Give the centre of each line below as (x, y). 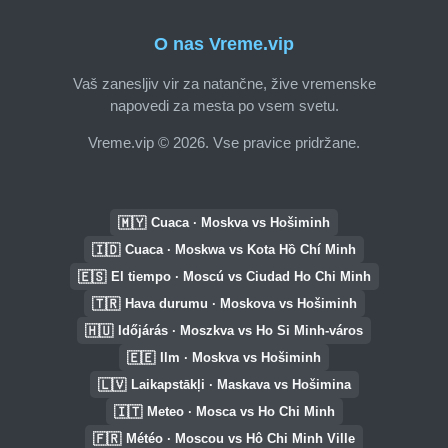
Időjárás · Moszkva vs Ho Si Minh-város (240, 330)
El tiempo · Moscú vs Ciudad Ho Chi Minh (240, 276)
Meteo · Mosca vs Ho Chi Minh (240, 411)
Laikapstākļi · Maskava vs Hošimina (240, 384)
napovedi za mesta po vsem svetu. (224, 105)
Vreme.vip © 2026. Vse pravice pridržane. (224, 142)
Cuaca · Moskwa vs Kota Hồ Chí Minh (240, 249)
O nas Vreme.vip (224, 44)
